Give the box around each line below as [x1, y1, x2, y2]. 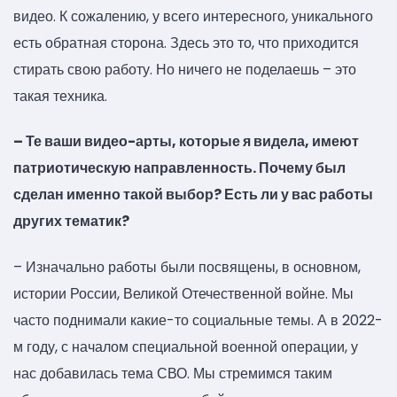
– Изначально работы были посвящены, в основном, [13, 256, 361, 277]
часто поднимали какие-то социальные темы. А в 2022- [13, 309, 383, 331]
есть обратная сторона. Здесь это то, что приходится [13, 32, 359, 53]
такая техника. [13, 85, 107, 106]
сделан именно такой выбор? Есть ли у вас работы [13, 184, 373, 206]
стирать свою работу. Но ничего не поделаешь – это [13, 58, 356, 80]
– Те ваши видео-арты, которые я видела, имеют [13, 131, 359, 152]
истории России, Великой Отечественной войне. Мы [13, 283, 354, 304]
